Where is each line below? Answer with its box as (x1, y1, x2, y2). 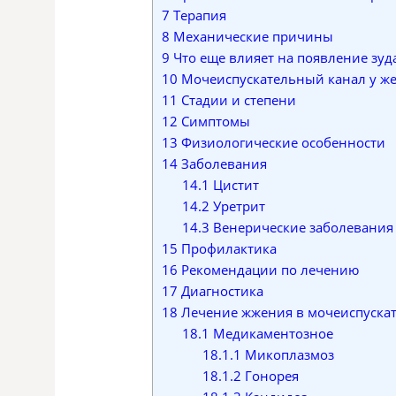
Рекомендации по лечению (178, 260, 359, 278)
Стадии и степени (178, 90, 296, 109)
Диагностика (178, 281, 263, 300)
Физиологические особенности (178, 133, 385, 151)
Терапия (170, 5, 226, 24)
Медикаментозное (209, 324, 333, 342)
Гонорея (240, 366, 299, 385)
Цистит (209, 175, 259, 194)
